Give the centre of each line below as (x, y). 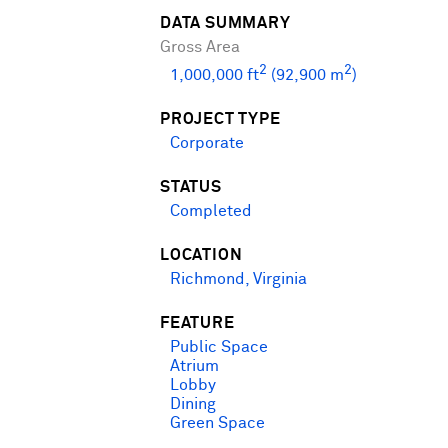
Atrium (194, 367)
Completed (211, 212)
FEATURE (197, 324)
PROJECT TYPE (220, 120)
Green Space (217, 424)
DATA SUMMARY (225, 23)
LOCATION (201, 256)
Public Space (219, 348)
